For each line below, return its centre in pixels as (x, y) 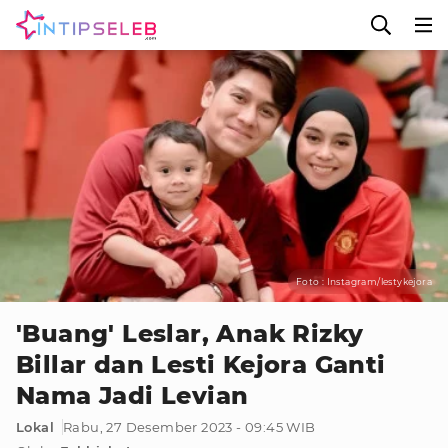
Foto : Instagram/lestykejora (363, 281)
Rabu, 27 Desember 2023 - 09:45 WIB (189, 427)
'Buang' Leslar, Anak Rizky (190, 333)
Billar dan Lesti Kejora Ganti (201, 364)
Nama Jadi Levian (132, 395)
